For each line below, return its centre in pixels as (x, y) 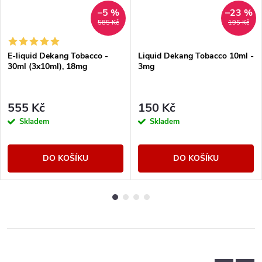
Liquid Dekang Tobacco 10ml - (196, 56)
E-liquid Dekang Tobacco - (58, 56)
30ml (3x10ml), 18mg (47, 66)
